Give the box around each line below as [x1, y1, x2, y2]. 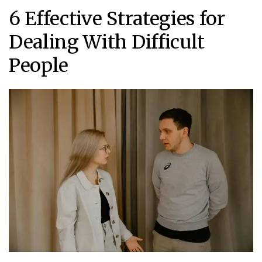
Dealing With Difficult [9, 30, 205, 54]
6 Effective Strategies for [9, 6, 225, 30]
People [9, 53, 69, 77]
